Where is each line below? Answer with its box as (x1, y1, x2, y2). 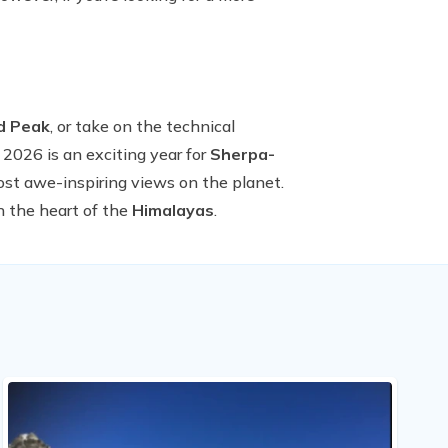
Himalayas (132, 200, 214, 220)
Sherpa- (210, 144, 275, 164)
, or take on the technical (50, 116, 235, 136)
